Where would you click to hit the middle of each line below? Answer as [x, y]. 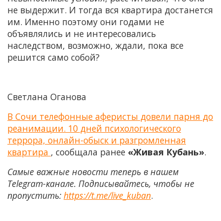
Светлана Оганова [47, 96]
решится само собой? [54, 57]
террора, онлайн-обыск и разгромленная [97, 140]
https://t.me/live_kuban [107, 195]
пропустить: [36, 195]
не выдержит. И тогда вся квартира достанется [110, 10]
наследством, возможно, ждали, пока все [95, 45]
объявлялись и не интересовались [82, 33]
